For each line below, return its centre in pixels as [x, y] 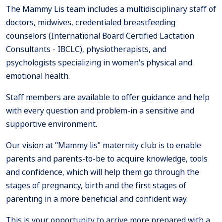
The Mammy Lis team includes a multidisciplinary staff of [111, 9]
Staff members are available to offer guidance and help [108, 97]
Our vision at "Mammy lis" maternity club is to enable [104, 145]
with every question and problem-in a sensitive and [100, 111]
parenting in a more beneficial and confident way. [97, 199]
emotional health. [38, 76]
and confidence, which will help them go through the [103, 172]
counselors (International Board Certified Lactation [100, 36]
